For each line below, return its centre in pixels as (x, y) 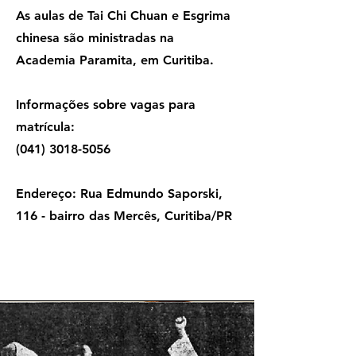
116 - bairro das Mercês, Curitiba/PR (124, 216)
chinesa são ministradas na (95, 38)
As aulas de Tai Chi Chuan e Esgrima (123, 16)
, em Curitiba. (175, 60)
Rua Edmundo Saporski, (149, 194)
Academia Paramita (74, 60)
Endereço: (46, 194)
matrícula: (47, 127)
